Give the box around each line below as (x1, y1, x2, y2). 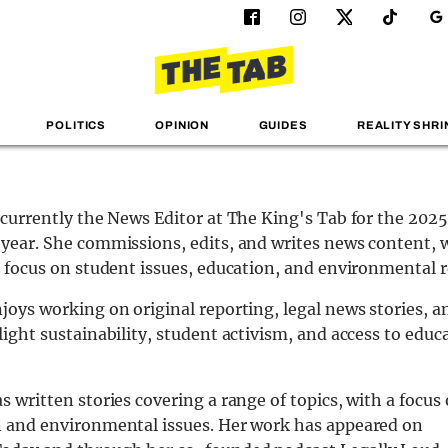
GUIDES (258, 119, 308, 132)
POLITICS (46, 119, 106, 132)
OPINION (155, 119, 210, 132)
